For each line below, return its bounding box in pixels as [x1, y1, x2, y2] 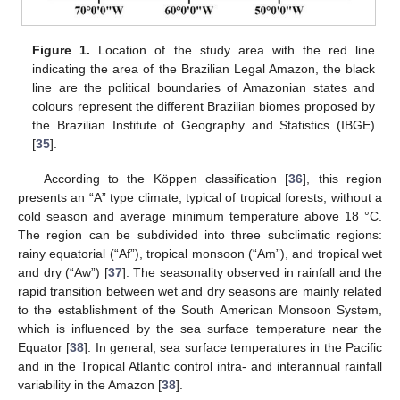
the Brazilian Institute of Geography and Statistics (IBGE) [32, 118, 375, 133]
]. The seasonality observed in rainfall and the [121, 264, 382, 279]
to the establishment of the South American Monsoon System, [18, 302, 382, 317]
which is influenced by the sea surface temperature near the [18, 321, 382, 336]
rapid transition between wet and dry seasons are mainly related [18, 283, 382, 298]
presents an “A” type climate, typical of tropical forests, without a [18, 189, 382, 204]
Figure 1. [32, 43, 91, 58]
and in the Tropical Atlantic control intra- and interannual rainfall [18, 358, 382, 373]
